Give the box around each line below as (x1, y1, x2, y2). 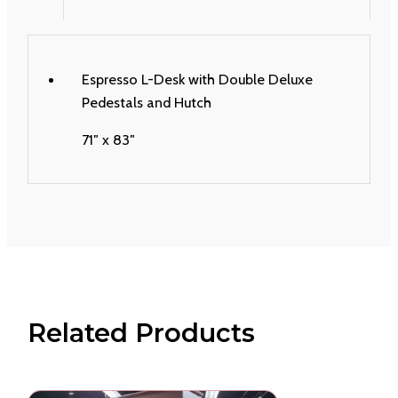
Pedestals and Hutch (81, 92, 211, 111)
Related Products (27, 316, 255, 348)
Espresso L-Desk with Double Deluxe (81, 69, 313, 88)
